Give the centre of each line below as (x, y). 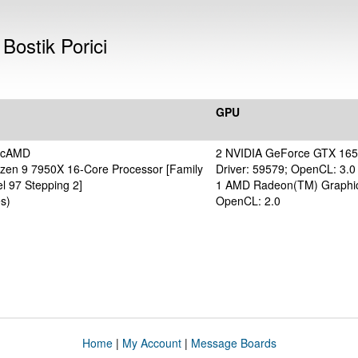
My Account (151, 343)
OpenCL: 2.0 (248, 201)
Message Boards (233, 343)
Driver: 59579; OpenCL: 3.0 (286, 169)
